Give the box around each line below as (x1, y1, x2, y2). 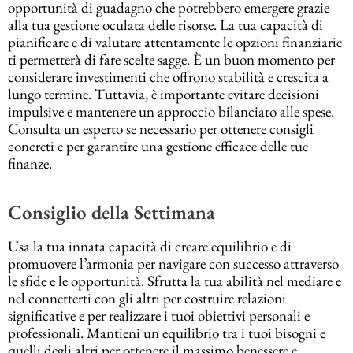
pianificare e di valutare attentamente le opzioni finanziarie (8, 32, 342, 53)
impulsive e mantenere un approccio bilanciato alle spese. (8, 102, 334, 122)
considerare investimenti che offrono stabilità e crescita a (8, 67, 329, 87)
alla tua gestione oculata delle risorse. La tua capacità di (8, 15, 323, 35)
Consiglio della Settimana (8, 199, 215, 225)
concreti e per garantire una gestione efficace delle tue (8, 136, 308, 157)
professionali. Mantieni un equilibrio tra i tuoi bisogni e (8, 323, 325, 344)
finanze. (8, 154, 52, 174)
